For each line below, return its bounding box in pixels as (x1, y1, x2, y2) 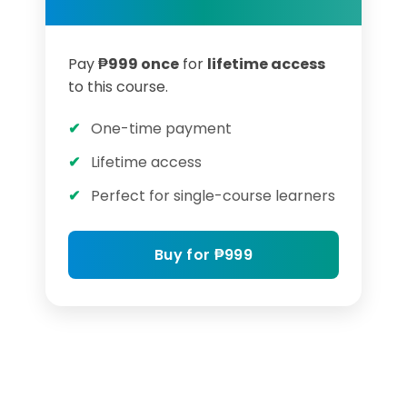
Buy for (154, 244, 214, 265)
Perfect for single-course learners (91, 185, 335, 206)
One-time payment (91, 118, 232, 139)
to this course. (68, 76, 168, 97)
